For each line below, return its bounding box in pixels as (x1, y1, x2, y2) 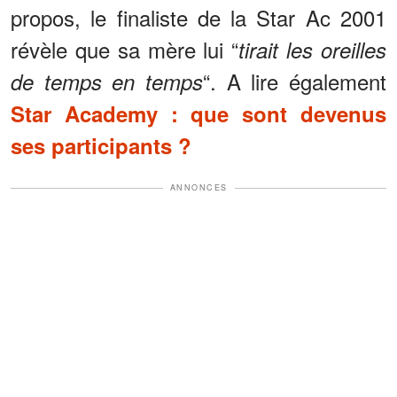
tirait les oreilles (238, 35, 387, 66)
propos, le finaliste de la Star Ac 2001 (11, 2, 386, 34)
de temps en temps (11, 66, 203, 97)
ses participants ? (11, 130, 191, 161)
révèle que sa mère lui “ (11, 34, 239, 66)
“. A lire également (203, 66, 386, 97)
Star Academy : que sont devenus (11, 98, 386, 129)
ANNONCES (169, 182, 228, 194)
